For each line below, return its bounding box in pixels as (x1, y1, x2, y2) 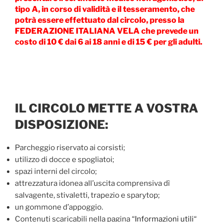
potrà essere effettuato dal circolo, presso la (15, 15, 184, 25)
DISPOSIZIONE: (15, 117, 108, 132)
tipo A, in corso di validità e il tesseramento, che (15, 4, 195, 14)
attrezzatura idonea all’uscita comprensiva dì (15, 179, 170, 188)
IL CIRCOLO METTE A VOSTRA (15, 101, 198, 116)
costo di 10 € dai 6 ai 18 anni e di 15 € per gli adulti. (15, 37, 202, 47)
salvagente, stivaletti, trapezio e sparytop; (15, 191, 160, 200)
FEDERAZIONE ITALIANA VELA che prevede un (15, 26, 199, 36)
